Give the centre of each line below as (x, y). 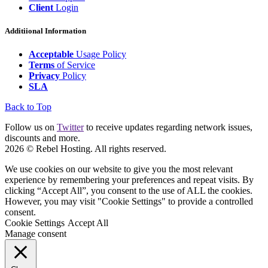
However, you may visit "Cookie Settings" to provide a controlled (129, 201)
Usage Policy (100, 54)
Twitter (70, 127)
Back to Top (28, 106)
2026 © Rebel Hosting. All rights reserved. (86, 148)
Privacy (44, 75)
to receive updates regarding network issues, (168, 127)
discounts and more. (42, 138)
